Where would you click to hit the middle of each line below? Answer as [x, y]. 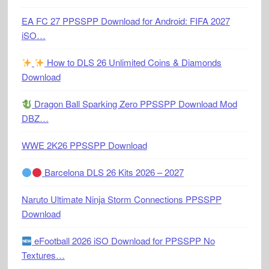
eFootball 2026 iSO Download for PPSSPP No [123, 240]
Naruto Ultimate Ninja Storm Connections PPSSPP [121, 199]
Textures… [43, 255]
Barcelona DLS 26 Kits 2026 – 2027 [113, 172]
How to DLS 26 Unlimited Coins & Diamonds [133, 62]
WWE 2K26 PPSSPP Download [84, 145]
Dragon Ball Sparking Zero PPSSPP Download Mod [134, 104]
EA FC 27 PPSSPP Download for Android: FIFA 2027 [125, 21]
